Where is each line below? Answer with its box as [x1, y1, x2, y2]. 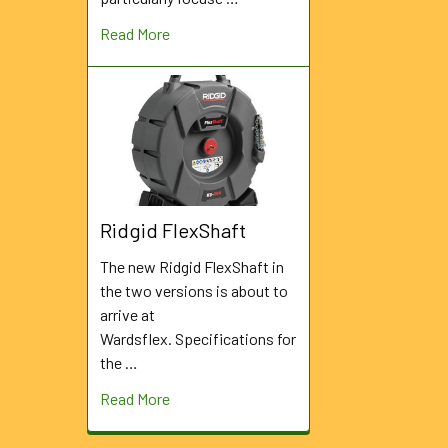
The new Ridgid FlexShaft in [100, 257, 284, 277]
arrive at [100, 305, 155, 325]
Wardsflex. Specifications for [100, 329, 296, 349]
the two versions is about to [100, 281, 288, 301]
